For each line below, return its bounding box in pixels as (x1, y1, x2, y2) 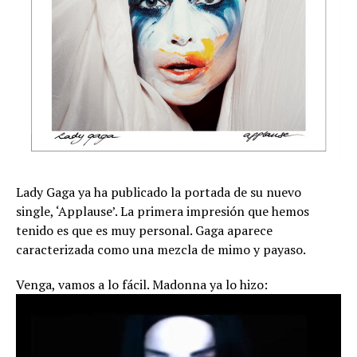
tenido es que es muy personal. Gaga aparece (16, 221, 273, 239)
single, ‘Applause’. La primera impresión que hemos (16, 202, 309, 220)
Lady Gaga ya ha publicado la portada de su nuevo (16, 182, 301, 201)
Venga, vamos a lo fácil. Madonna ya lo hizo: (16, 275, 268, 293)
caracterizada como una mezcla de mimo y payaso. (16, 240, 306, 258)
